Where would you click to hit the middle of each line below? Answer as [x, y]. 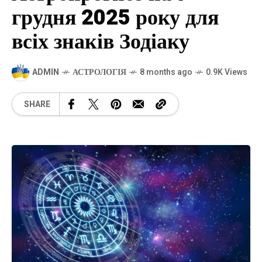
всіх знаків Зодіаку [101, 42]
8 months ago [166, 72]
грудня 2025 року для [115, 18]
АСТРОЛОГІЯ [99, 72]
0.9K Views [227, 72]
